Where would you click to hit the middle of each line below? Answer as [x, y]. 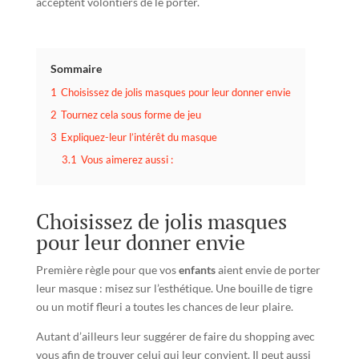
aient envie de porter [269, 270]
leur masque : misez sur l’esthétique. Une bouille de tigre [174, 288]
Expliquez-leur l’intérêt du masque [139, 138]
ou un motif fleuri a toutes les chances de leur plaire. [164, 307]
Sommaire [76, 69]
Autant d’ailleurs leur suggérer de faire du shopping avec [175, 337]
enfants [198, 270]
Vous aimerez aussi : [127, 160]
